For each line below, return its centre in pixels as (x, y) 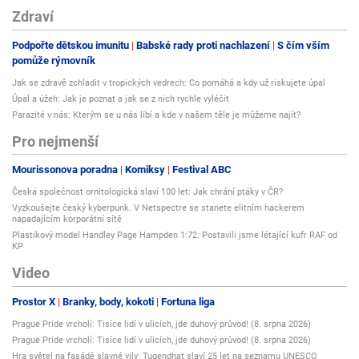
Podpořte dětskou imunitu (71, 45)
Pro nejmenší (55, 141)
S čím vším (303, 45)
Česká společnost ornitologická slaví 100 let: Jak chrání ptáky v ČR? (147, 192)
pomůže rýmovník (54, 60)
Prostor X (34, 301)
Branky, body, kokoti (108, 301)
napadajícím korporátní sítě (67, 220)
